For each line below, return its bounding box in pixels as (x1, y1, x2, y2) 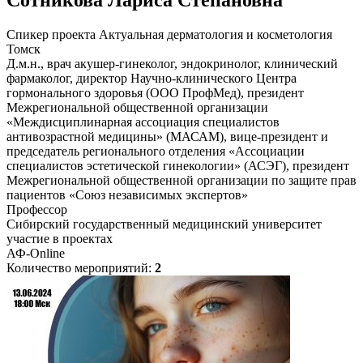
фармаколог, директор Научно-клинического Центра (6, 71, 297, 85)
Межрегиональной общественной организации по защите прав (6, 173, 357, 187)
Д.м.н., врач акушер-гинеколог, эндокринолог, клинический (6, 57, 338, 70)
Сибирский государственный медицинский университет (6, 217, 322, 231)
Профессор (6, 203, 67, 216)
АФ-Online (6, 246, 65, 260)
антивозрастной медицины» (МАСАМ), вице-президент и (6, 130, 328, 143)
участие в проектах (6, 232, 113, 246)
